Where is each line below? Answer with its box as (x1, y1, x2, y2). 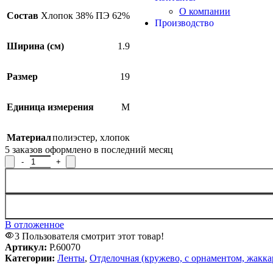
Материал (7, 132, 51, 143)
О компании (179, 5, 230, 16)
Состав (7, 10, 38, 21)
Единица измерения (7, 101, 94, 112)
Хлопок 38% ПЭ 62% (41, 10, 130, 21)
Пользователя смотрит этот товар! (22, 230, 164, 241)
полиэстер (52, 132, 95, 143)
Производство (155, 17, 214, 28)
